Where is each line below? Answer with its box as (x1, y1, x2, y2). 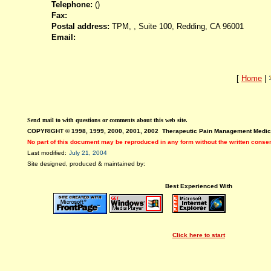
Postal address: (51, 21, 109, 31)
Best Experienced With (165, 182, 232, 189)
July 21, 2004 (69, 149, 107, 156)
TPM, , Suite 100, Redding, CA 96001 (109, 21, 244, 31)
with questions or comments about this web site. (62, 116, 188, 123)
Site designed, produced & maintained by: (27, 160, 145, 167)
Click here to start (172, 231, 225, 238)
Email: (51, 32, 76, 42)
